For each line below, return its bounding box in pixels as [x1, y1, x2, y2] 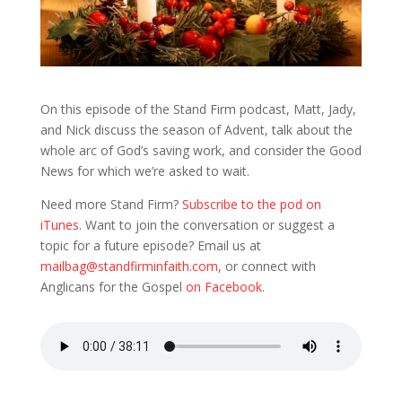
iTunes [39, 216, 79, 234]
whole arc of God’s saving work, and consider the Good [39, 142, 362, 160]
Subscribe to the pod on [181, 196, 321, 214]
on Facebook [185, 278, 262, 296]
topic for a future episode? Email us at [39, 237, 261, 255]
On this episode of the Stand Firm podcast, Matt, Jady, [39, 100, 356, 118]
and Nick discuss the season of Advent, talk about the [39, 121, 353, 139]
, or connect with [217, 258, 316, 275]
